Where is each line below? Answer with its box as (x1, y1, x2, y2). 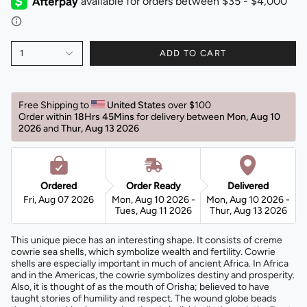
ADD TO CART (159, 48, 227, 59)
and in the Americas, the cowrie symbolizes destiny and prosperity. (11, 269, 295, 281)
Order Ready (125, 180, 181, 192)
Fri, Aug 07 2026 (23, 193, 94, 206)
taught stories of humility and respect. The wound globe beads (11, 292, 277, 304)
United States (107, 99, 168, 111)
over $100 (168, 99, 213, 111)
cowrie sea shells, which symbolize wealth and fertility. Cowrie (11, 245, 275, 258)
